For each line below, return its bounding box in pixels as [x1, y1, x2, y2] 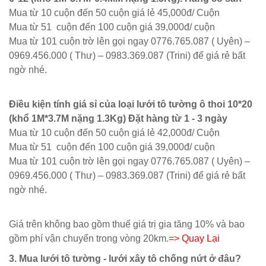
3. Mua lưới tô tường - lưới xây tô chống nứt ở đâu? [9, 254, 241, 264]
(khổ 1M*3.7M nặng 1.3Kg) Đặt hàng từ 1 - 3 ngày [9, 113, 227, 123]
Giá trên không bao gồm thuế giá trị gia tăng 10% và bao [9, 219, 245, 229]
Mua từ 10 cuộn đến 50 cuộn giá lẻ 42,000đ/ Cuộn [9, 128, 220, 138]
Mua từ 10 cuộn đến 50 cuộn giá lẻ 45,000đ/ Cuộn [9, 8, 220, 18]
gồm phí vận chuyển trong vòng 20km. [9, 233, 169, 243]
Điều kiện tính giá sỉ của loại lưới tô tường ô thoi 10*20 [9, 99, 252, 109]
